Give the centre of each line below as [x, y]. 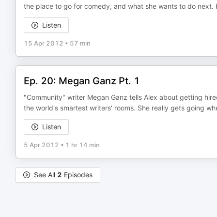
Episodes [77, 175]
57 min [80, 43]
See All [46, 175]
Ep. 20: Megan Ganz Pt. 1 [82, 81]
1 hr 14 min [83, 145]
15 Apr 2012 [44, 43]
